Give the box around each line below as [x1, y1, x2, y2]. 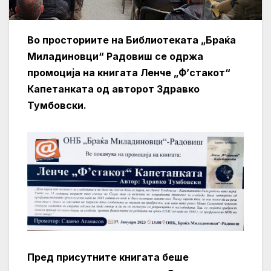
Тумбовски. [27, 99, 87, 111]
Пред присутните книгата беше [27, 251, 189, 264]
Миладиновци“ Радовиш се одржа [27, 50, 203, 62]
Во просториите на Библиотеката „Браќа [27, 33, 236, 46]
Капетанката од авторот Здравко [27, 82, 200, 95]
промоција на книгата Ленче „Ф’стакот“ [27, 66, 230, 79]
